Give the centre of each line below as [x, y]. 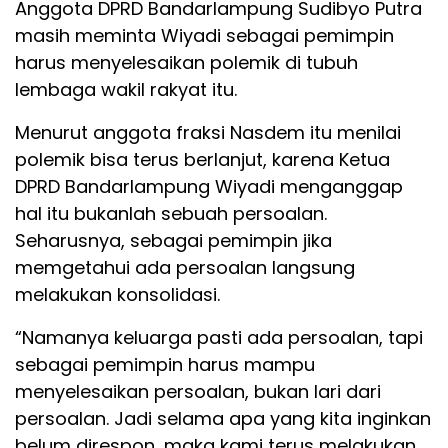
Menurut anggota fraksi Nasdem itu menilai [208, 133]
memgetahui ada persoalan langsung [185, 268]
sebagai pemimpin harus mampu [165, 365]
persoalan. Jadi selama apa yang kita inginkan [223, 419]
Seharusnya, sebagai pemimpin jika [173, 241]
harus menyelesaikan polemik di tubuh [186, 63]
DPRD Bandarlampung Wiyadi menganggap [209, 187]
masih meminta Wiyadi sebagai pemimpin [204, 36]
